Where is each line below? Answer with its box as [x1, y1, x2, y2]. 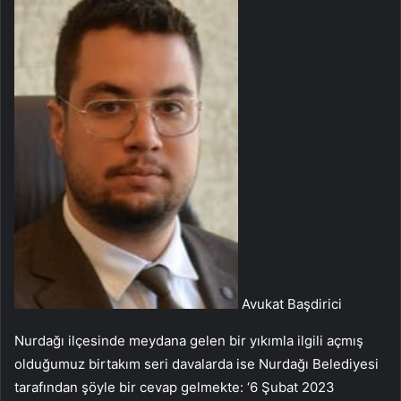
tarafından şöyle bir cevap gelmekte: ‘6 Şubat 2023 [14, 379, 335, 397]
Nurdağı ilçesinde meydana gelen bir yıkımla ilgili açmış [14, 332, 363, 350]
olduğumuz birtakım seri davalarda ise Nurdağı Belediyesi [14, 355, 379, 373]
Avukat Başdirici [238, 295, 342, 313]
